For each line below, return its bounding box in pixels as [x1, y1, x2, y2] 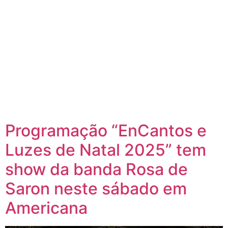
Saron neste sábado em [5, 178, 187, 198]
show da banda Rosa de [5, 159, 188, 179]
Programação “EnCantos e [5, 120, 207, 140]
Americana [5, 197, 88, 218]
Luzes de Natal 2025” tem [5, 139, 206, 160]
